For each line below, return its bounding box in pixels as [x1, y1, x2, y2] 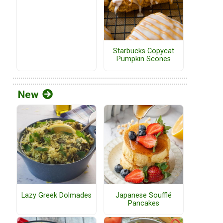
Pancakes [128, 199, 159, 208]
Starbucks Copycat [113, 47, 174, 56]
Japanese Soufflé [115, 191, 172, 200]
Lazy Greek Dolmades [21, 191, 92, 200]
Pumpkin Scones [116, 55, 171, 64]
